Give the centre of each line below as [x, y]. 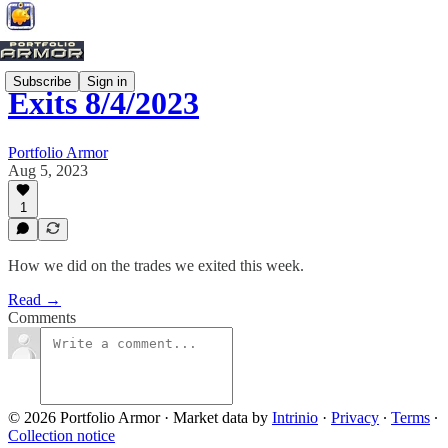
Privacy [355, 417]
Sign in [107, 81]
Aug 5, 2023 [48, 170]
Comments [42, 317]
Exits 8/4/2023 [103, 103]
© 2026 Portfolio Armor [84, 417]
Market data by [222, 417]
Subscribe [42, 81]
